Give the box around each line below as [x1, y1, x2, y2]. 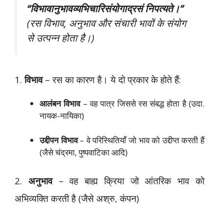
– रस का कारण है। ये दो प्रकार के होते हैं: [43, 73, 183, 86]
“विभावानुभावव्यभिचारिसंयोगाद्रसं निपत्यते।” [27, 1, 183, 16]
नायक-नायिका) [40, 109, 84, 121]
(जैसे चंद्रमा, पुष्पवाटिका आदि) [40, 147, 128, 158]
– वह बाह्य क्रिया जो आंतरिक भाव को [52, 174, 205, 187]
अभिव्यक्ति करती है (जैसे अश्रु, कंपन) [15, 192, 139, 204]
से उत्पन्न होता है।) [27, 31, 94, 45]
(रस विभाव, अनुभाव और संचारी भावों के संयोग [27, 16, 186, 30]
